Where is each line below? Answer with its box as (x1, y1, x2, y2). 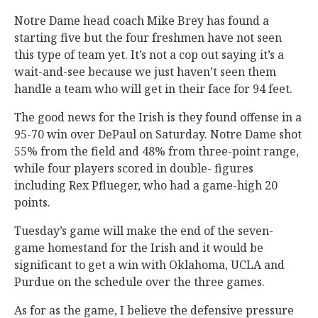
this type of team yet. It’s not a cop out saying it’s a (14, 47, 284, 63)
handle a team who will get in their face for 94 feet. (14, 81, 295, 97)
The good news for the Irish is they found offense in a (14, 109, 302, 126)
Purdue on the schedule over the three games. (14, 274, 265, 290)
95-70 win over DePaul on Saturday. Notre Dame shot (14, 126, 302, 143)
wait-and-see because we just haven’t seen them (14, 64, 276, 80)
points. (14, 194, 53, 211)
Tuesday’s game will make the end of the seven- (14, 223, 273, 239)
